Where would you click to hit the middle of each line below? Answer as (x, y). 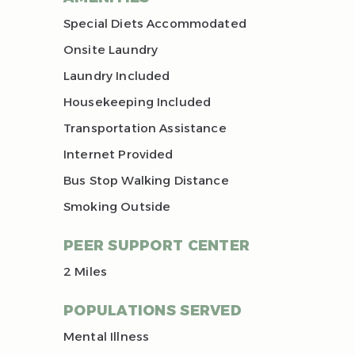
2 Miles (86, 272)
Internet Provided (118, 155)
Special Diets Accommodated (155, 24)
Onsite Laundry (111, 50)
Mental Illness (107, 337)
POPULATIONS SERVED (153, 311)
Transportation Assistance (145, 128)
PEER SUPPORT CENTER (157, 246)
